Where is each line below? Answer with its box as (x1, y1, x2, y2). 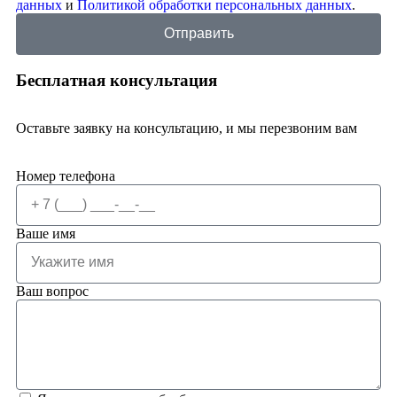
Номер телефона (16, 167, 115, 183)
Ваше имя (16, 225, 75, 241)
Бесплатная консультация (16, 70, 217, 90)
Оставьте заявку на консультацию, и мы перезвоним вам (16, 120, 357, 136)
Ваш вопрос (16, 283, 89, 299)
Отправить (163, 26, 234, 42)
